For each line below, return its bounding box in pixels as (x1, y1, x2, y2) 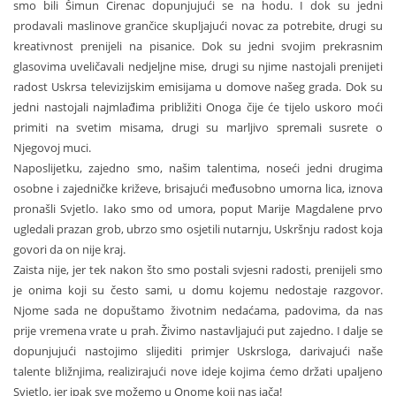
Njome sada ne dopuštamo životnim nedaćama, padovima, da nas (13, 302, 383, 319)
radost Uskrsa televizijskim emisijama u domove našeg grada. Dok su (13, 79, 383, 95)
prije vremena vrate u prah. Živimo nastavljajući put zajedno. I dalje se (13, 323, 383, 339)
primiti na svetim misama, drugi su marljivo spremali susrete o (13, 119, 383, 136)
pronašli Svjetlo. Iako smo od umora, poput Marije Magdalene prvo (13, 201, 383, 217)
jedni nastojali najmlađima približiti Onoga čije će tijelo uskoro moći (13, 99, 383, 116)
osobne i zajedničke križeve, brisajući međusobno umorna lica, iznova (13, 180, 383, 197)
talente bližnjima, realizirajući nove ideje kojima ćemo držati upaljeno (13, 363, 383, 380)
